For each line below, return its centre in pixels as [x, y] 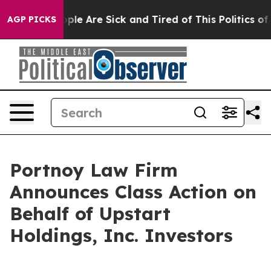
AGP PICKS [32, 19]
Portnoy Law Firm [94, 170]
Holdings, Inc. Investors [121, 235]
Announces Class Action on [133, 192]
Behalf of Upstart [90, 214]
